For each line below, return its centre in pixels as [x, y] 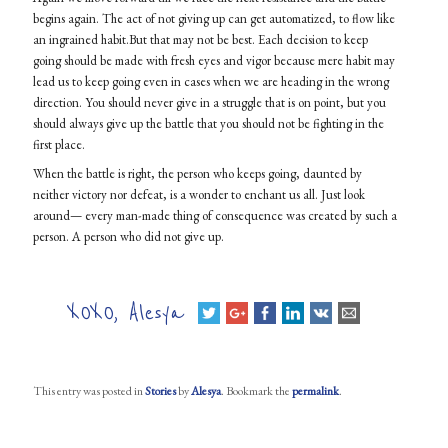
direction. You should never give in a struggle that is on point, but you [209, 102]
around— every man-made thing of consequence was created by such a [214, 215]
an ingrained [66, 39]
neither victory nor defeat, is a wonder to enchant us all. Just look [198, 194]
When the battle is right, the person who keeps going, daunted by [197, 173]
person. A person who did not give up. [128, 236]
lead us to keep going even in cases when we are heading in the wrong [210, 81]
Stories [160, 390]
